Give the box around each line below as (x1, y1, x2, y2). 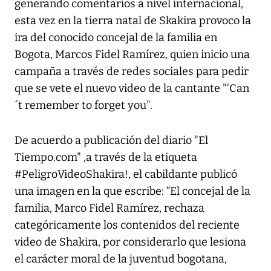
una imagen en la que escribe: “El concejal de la (15, 184, 250, 198)
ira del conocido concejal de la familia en (15, 31, 217, 45)
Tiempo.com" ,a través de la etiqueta (15, 151, 197, 165)
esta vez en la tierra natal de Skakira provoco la (15, 14, 251, 28)
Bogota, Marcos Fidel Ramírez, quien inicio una (15, 48, 250, 62)
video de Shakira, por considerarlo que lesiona (15, 235, 246, 249)
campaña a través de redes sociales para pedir (15, 65, 249, 79)
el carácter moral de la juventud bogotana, (15, 252, 227, 266)
